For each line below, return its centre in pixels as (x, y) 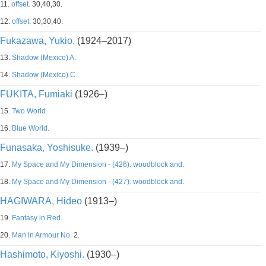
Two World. (30, 111)
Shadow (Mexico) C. (45, 75)
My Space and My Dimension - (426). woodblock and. (98, 164)
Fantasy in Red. (37, 218)
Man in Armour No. (42, 235)
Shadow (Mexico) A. (44, 58)
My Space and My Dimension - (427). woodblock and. (98, 182)
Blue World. (31, 128)
